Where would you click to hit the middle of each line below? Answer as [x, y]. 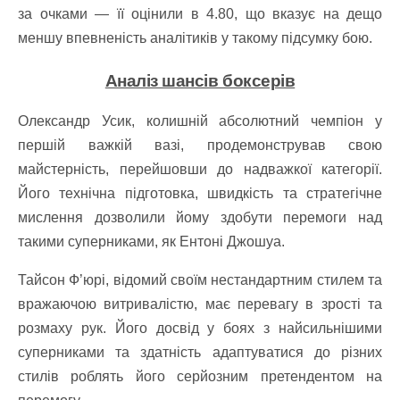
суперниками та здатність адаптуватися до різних [200, 352]
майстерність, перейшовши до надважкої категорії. [200, 169]
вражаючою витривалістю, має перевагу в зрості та [200, 304]
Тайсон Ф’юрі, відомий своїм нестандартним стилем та [200, 280]
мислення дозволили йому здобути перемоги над [200, 217]
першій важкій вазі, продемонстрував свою [200, 145]
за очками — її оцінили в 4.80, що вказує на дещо [200, 14]
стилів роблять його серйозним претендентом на [200, 376]
